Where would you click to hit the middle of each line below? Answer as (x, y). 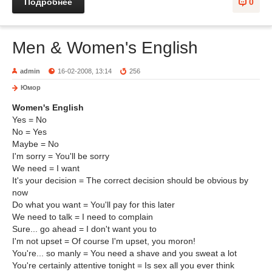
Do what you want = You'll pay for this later (93, 205)
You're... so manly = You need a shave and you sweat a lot (124, 253)
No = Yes (29, 132)
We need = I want (46, 168)
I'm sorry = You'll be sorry (61, 156)
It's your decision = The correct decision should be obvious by (130, 180)
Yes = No (29, 120)
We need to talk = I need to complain (83, 217)
